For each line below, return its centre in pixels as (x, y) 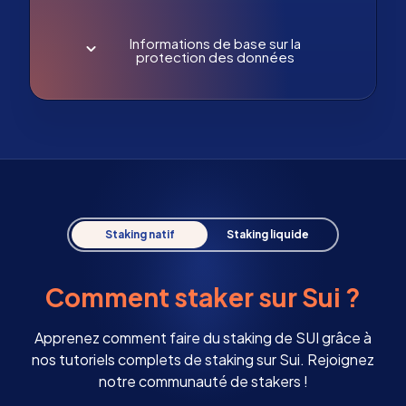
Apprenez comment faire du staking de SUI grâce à (203, 337)
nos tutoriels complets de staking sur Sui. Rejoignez (203, 359)
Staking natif (140, 234)
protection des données (215, 56)
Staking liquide (267, 234)
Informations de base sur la (215, 43)
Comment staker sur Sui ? (203, 296)
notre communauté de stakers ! (203, 381)
